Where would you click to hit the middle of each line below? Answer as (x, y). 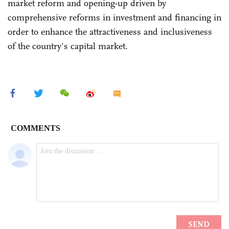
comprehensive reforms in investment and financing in (114, 17)
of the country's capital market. (68, 46)
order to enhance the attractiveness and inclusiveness (110, 31)
